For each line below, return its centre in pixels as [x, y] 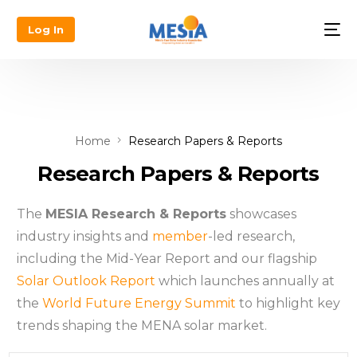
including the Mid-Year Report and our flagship [167, 259]
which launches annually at [245, 281]
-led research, [251, 237]
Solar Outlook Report [86, 281]
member [180, 237]
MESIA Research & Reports [135, 214]
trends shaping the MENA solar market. [141, 326]
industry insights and [84, 237]
